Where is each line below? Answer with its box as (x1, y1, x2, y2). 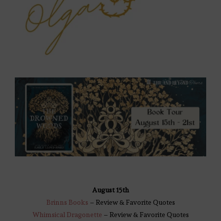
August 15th (92, 186, 129, 194)
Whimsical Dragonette (32, 211, 102, 219)
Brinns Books (46, 198, 88, 207)
